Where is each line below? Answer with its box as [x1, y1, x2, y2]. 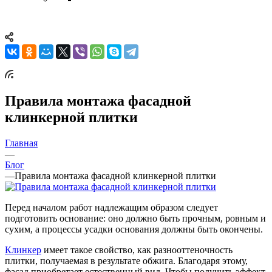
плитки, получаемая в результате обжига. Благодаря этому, [5, 255, 248, 266]
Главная [5, 137, 38, 148]
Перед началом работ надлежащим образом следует [5, 202, 218, 212]
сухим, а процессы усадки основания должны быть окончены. [5, 223, 263, 234]
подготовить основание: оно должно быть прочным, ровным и [5, 212, 266, 223]
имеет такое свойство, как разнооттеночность [41, 244, 233, 255]
